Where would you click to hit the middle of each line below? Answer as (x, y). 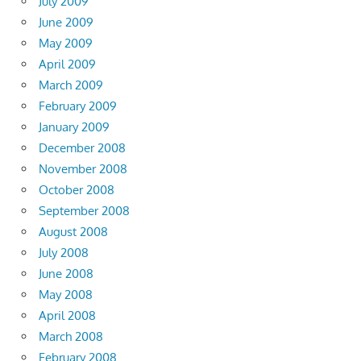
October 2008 (77, 190)
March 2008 (71, 337)
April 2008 (67, 316)
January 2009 (74, 127)
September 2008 (84, 211)
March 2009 (71, 85)
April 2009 (67, 64)
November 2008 (83, 169)
